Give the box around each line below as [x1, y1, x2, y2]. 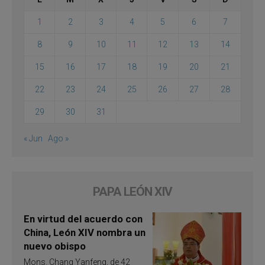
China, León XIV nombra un [24, 226, 146, 238]
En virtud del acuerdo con [24, 212, 143, 225]
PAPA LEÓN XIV [93, 184, 172, 199]
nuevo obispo [24, 240, 86, 252]
